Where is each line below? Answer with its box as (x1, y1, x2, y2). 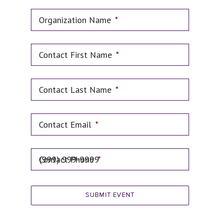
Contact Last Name (38, 84, 111, 95)
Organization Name (38, 14, 111, 26)
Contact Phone (38, 154, 94, 165)
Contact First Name (38, 49, 112, 60)
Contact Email (38, 119, 91, 130)
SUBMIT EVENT (85, 192, 135, 198)
